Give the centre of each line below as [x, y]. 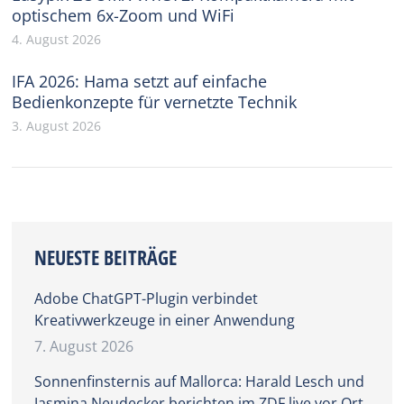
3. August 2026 [57, 125]
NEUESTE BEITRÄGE [106, 257]
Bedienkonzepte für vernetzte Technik [155, 101]
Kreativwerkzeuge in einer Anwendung [165, 320]
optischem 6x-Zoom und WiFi [124, 15]
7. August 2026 [84, 346]
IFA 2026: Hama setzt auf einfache [140, 81]
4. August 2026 [57, 39]
